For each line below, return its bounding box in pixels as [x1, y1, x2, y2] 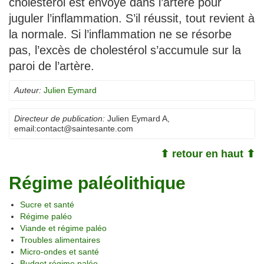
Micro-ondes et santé [20, 246, 99, 256]
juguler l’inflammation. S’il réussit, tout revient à [9, 11, 255, 25]
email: [14, 123, 37, 133]
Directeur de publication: [14, 113, 105, 123]
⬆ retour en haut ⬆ [160, 147, 255, 160]
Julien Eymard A [107, 113, 167, 123]
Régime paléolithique [9, 173, 186, 193]
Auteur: [14, 85, 41, 95]
